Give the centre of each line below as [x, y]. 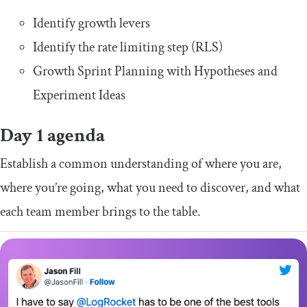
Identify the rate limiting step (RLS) [128, 48]
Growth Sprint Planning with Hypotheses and [155, 72]
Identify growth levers [91, 24]
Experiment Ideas [79, 96]
